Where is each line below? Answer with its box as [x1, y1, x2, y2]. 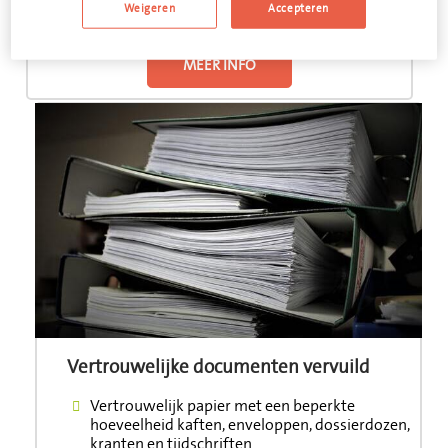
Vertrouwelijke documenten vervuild [67, 354, 370, 381]
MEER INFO [183, 54, 256, 76]
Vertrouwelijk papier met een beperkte [89, 395, 355, 418]
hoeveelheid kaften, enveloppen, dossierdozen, [89, 414, 410, 437]
